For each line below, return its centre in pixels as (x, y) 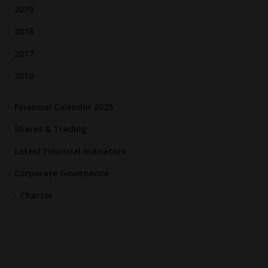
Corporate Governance (62, 173)
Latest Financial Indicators (70, 151)
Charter (37, 195)
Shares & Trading (51, 129)
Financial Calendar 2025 (64, 106)
